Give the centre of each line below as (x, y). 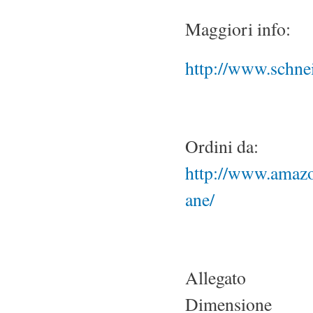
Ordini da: (222, 146)
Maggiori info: (238, 28)
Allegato (216, 277)
